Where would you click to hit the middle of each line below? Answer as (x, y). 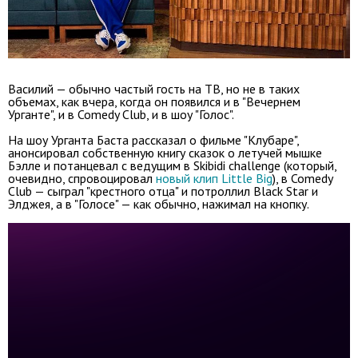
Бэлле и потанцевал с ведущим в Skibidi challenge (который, (172, 166)
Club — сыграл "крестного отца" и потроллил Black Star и (163, 191)
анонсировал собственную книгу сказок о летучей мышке (165, 153)
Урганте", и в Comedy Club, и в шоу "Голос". (121, 115)
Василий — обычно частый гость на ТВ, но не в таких (154, 89)
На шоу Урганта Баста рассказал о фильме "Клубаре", (153, 140)
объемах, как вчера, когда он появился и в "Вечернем (154, 102)
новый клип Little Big (214, 179)
